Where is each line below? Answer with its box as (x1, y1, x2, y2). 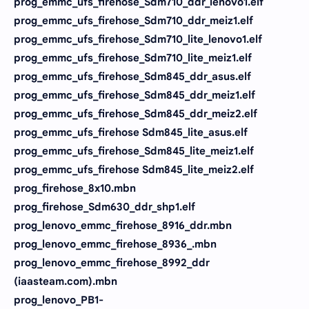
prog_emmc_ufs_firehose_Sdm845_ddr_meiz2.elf (14, 107, 257, 120)
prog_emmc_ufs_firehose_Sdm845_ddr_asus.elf (14, 70, 251, 83)
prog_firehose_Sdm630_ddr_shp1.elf (14, 200, 195, 213)
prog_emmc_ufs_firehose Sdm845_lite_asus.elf (14, 126, 248, 139)
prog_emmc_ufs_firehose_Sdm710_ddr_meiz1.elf (14, 14, 253, 27)
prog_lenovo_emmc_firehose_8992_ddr (14, 256, 210, 269)
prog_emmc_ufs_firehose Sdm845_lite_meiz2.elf (14, 163, 254, 176)
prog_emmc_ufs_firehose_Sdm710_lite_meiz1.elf (14, 51, 252, 64)
